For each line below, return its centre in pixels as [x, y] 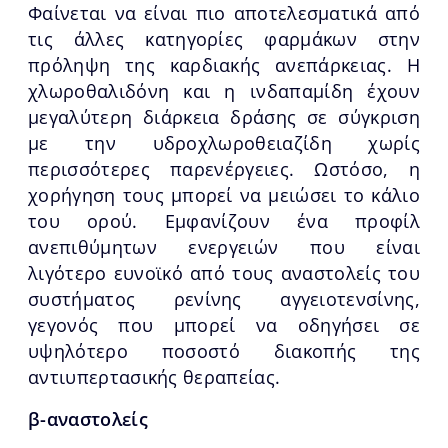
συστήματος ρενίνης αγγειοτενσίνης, [224, 298]
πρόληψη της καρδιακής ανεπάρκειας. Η [224, 64]
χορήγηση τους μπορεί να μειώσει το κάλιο [224, 194]
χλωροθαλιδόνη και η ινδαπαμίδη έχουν [224, 90]
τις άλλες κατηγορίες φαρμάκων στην [224, 38]
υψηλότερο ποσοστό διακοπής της [224, 350]
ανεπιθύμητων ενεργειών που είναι [224, 246]
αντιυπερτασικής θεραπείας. [154, 376]
